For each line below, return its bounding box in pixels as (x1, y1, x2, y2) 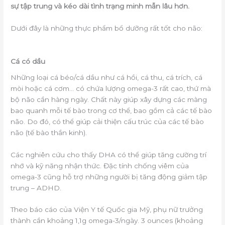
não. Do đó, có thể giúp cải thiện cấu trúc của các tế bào (11, 117, 204, 126)
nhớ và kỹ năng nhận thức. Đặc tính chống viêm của (11, 161, 189, 170)
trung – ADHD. (11, 183, 62, 192)
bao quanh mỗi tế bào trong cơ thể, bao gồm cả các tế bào (11, 106, 212, 115)
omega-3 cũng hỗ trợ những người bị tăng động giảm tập (11, 172, 208, 181)
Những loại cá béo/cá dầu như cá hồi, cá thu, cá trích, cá (11, 73, 203, 81)
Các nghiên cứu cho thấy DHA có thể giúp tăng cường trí (11, 150, 207, 159)
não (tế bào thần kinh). (11, 128, 87, 137)
